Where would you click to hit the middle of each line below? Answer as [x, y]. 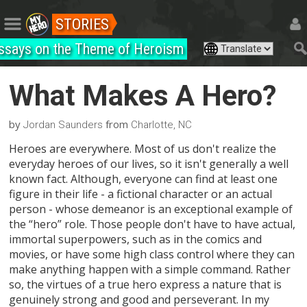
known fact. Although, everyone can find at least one [144, 179]
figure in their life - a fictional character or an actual [141, 194]
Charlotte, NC [162, 124]
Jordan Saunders [63, 124]
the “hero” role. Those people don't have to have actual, [152, 224]
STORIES [82, 24]
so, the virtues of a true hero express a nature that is [146, 284]
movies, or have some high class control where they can [152, 254]
